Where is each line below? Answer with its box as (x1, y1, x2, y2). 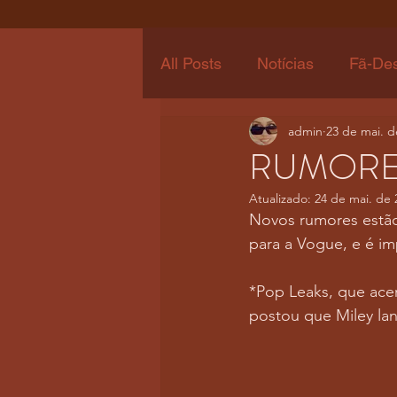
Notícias (257, 53, 314, 73)
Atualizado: (249, 191, 315, 206)
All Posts (160, 53, 222, 73)
